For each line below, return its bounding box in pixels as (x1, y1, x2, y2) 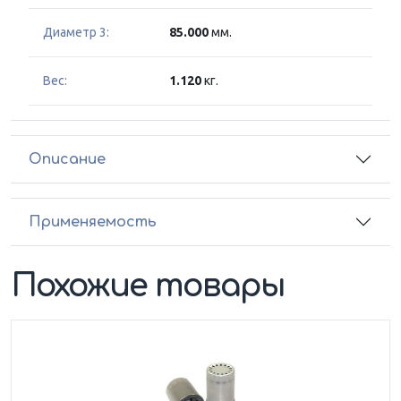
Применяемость (29, 213, 157, 230)
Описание (29, 150, 106, 167)
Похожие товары (11, 269, 286, 304)
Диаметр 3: (43, 25, 109, 40)
